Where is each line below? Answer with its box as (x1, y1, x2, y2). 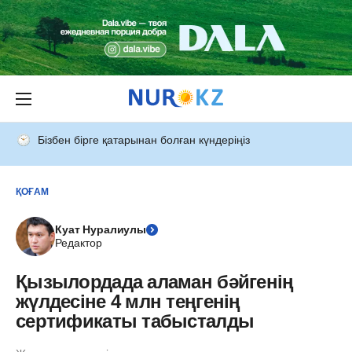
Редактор (55, 236, 102, 249)
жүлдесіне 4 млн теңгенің (16, 291, 240, 312)
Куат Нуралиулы (55, 223, 147, 236)
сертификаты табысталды (16, 310, 255, 332)
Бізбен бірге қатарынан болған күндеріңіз (38, 134, 250, 146)
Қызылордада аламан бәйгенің (16, 271, 294, 292)
